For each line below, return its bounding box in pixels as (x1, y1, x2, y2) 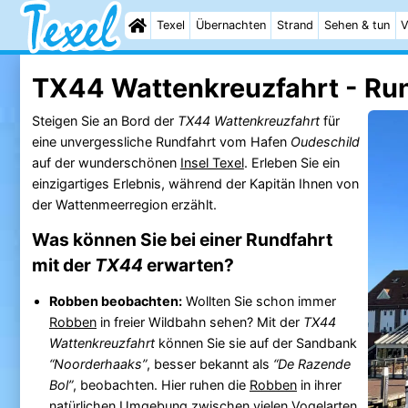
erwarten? (142, 253, 234, 276)
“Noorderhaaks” (48, 355, 147, 372)
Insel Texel (179, 154, 244, 170)
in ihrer (296, 376, 342, 393)
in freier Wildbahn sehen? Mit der (96, 313, 303, 330)
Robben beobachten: (48, 292, 182, 309)
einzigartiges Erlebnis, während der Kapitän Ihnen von (31, 175, 359, 191)
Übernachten (195, 18, 266, 32)
